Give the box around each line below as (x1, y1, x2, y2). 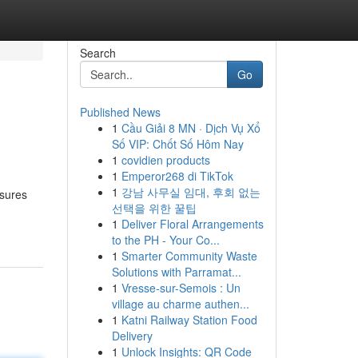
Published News (79, 104, 161, 120)
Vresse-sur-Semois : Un (121, 280, 241, 296)
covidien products (121, 152, 210, 168)
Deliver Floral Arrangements (121, 216, 264, 232)
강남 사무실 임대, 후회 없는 (121, 184, 261, 200)
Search (79, 45, 116, 61)
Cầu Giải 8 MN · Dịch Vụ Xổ (121, 120, 261, 136)
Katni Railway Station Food (121, 312, 257, 328)
